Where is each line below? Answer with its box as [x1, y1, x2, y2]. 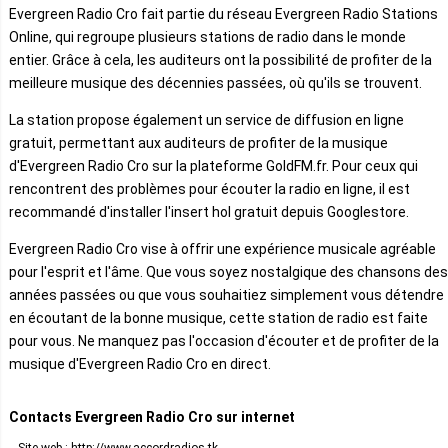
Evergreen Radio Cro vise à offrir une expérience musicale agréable [9, 240, 436, 257]
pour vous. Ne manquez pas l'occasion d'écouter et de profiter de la [9, 332, 439, 349]
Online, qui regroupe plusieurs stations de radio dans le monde [9, 28, 406, 45]
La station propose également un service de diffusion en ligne [9, 111, 404, 128]
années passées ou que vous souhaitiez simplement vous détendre [9, 286, 444, 303]
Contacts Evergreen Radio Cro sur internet [9, 408, 295, 425]
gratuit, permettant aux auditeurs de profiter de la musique [9, 134, 388, 151]
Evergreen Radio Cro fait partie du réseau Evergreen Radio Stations [9, 5, 438, 22]
